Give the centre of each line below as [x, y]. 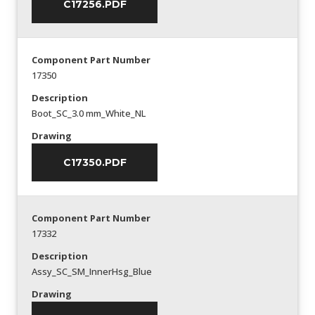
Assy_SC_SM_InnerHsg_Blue [92, 272]
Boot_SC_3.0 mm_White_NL [89, 114]
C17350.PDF [95, 163]
